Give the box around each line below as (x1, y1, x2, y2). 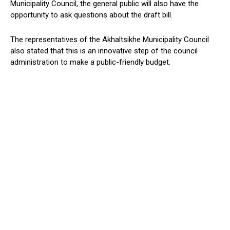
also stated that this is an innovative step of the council (10, 46, 198, 56)
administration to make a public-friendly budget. (10, 57, 170, 67)
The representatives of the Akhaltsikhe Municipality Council (10, 35, 209, 45)
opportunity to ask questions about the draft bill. (10, 10, 172, 20)
